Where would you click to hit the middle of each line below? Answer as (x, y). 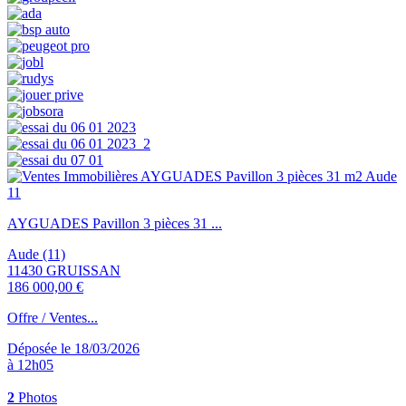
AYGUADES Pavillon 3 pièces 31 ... (115, 224)
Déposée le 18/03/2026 (73, 349)
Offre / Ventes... (53, 318)
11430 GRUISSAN (64, 271)
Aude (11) (36, 255)
